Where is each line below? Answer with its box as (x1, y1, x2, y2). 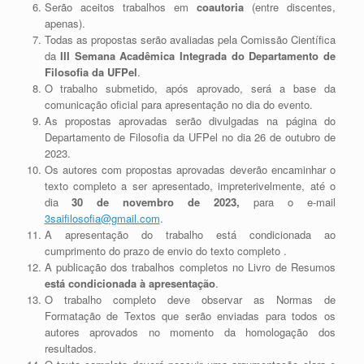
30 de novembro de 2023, (71, 194, 240, 210)
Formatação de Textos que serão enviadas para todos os (44, 308, 336, 324)
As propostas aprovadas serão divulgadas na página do (44, 113, 336, 129)
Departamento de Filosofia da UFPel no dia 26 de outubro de (44, 129, 336, 145)
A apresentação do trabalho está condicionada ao (44, 227, 336, 243)
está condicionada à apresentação (44, 275, 215, 292)
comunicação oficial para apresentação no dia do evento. (44, 97, 313, 113)
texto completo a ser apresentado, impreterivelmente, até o (44, 178, 336, 194)
